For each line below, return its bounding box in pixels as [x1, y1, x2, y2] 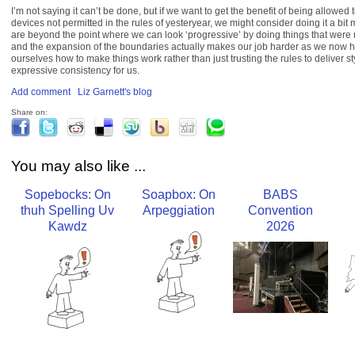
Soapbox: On [141, 187, 216, 201]
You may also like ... [11, 158, 146, 175]
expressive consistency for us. [11, 65, 139, 76]
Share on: [11, 108, 48, 117]
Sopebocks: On [24, 187, 111, 201]
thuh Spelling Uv [21, 203, 114, 217]
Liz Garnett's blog [78, 86, 152, 97]
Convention [248, 203, 313, 217]
